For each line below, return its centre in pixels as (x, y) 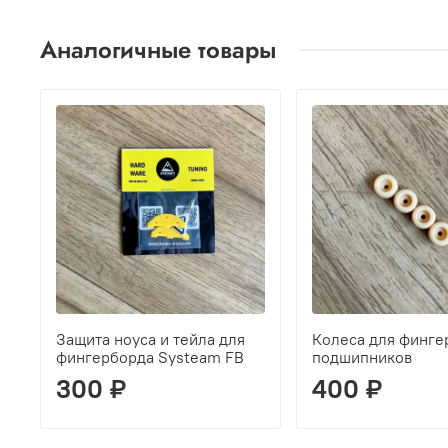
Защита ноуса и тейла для (150, 338)
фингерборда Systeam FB (150, 356)
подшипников (361, 356)
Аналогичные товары (158, 50)
